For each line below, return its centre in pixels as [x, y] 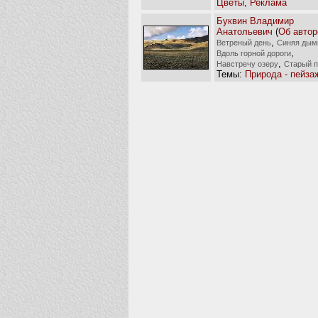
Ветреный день [244, 42]
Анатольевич [245, 31]
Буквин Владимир [255, 21]
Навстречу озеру [247, 64]
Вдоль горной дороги [254, 53]
